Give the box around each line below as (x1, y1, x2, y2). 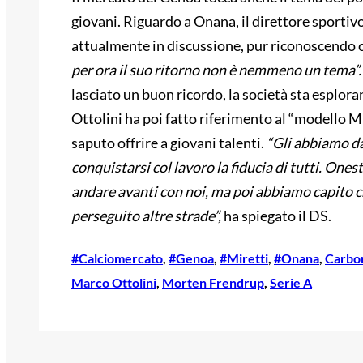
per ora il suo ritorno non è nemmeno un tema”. (71, 60, 361, 79)
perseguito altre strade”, (71, 206, 221, 224)
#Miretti (220, 250, 268, 266)
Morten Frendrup (162, 274, 264, 290)
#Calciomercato (71, 250, 163, 266)
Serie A (270, 274, 312, 290)
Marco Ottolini (71, 274, 156, 290)
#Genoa (169, 250, 214, 266)
